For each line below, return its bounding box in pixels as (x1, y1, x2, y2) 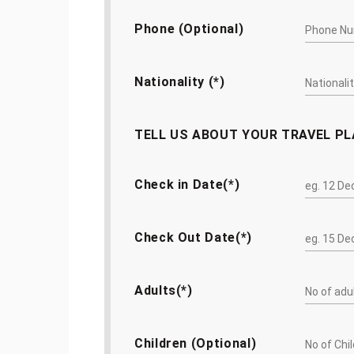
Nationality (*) (134, 74, 225, 89)
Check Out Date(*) (134, 230, 252, 245)
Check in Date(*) (134, 177, 240, 192)
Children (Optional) (134, 336, 257, 351)
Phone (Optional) (134, 21, 244, 36)
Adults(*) (134, 283, 193, 298)
